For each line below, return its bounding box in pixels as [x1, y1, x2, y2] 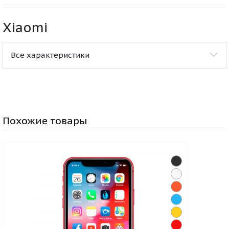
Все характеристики [11, 50, 89, 60]
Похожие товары [3, 113, 87, 127]
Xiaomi [3, 18, 48, 36]
